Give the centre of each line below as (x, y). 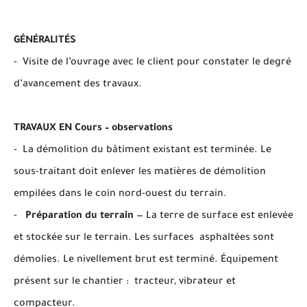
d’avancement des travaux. (78, 85)
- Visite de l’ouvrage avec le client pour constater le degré (152, 63)
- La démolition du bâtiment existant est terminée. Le (143, 151)
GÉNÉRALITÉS (45, 41)
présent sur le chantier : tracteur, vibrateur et (125, 283)
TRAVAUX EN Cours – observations (93, 129)
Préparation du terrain (79, 217)
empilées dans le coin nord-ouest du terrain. (120, 195)
